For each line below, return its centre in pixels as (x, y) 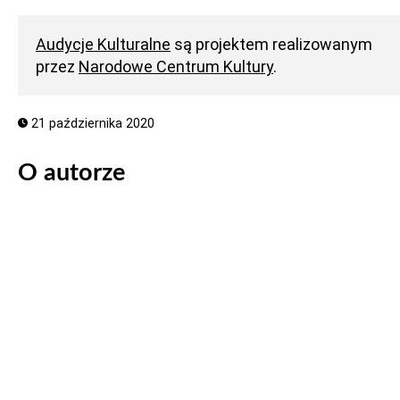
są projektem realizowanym (271, 44)
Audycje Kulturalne (103, 44)
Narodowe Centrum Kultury (176, 67)
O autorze (71, 173)
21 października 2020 (91, 124)
